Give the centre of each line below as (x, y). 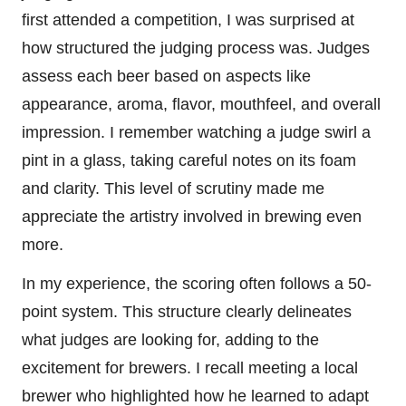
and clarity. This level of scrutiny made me (173, 188)
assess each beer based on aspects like (166, 76)
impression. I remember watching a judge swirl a (196, 132)
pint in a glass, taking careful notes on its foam (189, 160)
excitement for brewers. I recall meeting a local (190, 367)
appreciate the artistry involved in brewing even (192, 216)
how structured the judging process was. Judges (196, 48)
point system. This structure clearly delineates (187, 311)
